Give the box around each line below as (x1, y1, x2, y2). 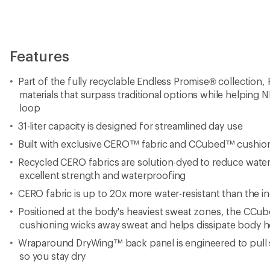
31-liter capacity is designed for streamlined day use (17, 120, 243, 131)
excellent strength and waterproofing (19, 169, 186, 181)
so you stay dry (19, 250, 86, 262)
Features (10, 47, 69, 64)
